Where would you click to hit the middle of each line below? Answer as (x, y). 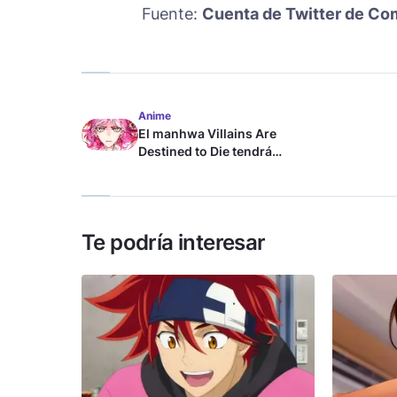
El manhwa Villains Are (207, 133)
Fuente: (172, 13)
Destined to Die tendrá (205, 151)
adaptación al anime (199, 168)
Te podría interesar (174, 242)
